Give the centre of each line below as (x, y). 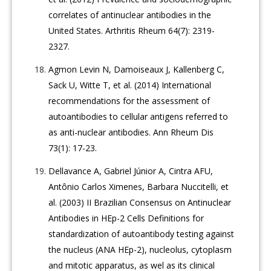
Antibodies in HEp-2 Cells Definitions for (126, 218)
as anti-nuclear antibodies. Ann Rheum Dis (131, 132)
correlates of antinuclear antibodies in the (130, 15)
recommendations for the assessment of (129, 101)
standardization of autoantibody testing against (142, 234)
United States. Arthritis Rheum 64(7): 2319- (132, 31)
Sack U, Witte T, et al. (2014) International (130, 85)
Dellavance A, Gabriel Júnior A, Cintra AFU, (131, 171)
